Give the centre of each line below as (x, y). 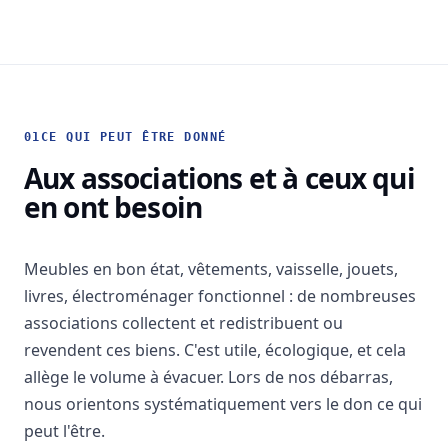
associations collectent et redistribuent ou (183, 322)
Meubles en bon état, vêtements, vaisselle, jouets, (211, 268)
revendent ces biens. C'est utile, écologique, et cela (215, 349)
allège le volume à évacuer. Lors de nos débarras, (208, 376)
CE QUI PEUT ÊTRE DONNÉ (133, 136)
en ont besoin (113, 206)
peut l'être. (64, 430)
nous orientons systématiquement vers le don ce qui (223, 403)
